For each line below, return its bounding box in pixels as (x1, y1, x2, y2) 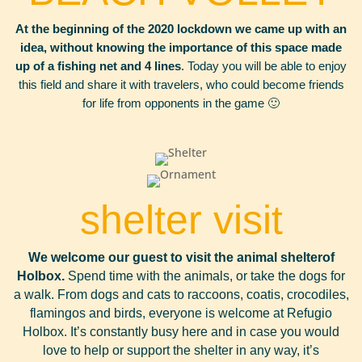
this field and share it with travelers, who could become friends (18, 78, 344, 91)
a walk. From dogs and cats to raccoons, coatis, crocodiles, (13, 288, 349, 301)
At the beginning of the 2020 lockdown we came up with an (15, 22, 347, 36)
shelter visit (79, 197, 283, 242)
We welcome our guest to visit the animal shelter (27, 250, 322, 264)
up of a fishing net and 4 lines (15, 59, 181, 73)
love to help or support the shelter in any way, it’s (43, 343, 319, 357)
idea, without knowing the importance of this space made (20, 40, 342, 54)
